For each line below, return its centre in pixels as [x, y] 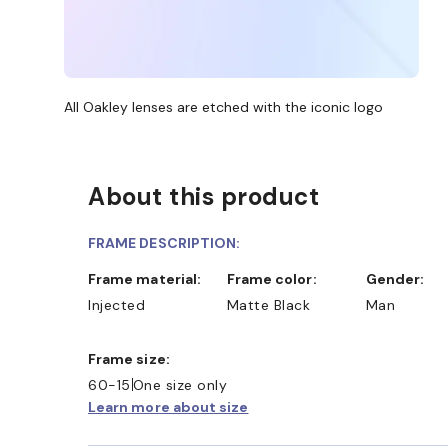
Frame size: [133, 358]
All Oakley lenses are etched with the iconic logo [223, 106]
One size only [179, 384]
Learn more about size [168, 406]
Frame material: [149, 278]
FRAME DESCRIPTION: [164, 242]
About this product [203, 196]
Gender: [400, 278]
